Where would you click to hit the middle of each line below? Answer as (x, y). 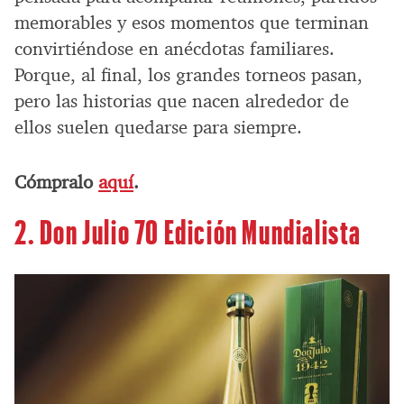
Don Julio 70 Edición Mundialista (201, 230)
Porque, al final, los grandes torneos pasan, (188, 74)
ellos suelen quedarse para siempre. (158, 127)
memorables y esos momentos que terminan (192, 22)
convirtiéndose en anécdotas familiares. (174, 48)
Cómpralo (56, 182)
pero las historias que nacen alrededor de (182, 101)
